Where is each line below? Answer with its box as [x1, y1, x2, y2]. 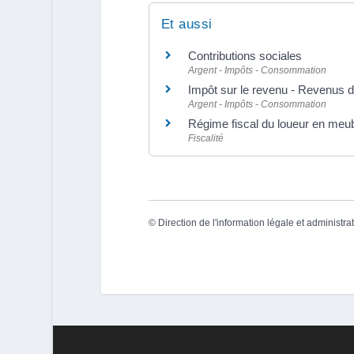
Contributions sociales [187, 48, 302, 62]
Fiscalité [187, 132, 224, 144]
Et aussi [160, 16, 213, 32]
